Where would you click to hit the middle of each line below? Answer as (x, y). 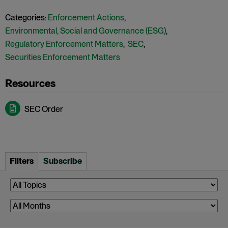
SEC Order (44, 109)
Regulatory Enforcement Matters (64, 44)
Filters (22, 161)
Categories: (26, 18)
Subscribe (63, 161)
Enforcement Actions (86, 18)
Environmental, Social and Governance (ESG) (85, 31)
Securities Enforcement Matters (63, 57)
